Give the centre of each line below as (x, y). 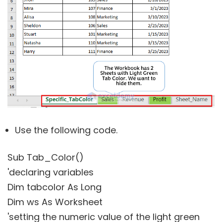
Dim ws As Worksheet (55, 202)
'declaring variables (51, 172)
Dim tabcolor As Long (55, 187)
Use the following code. (66, 130)
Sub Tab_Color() (46, 157)
